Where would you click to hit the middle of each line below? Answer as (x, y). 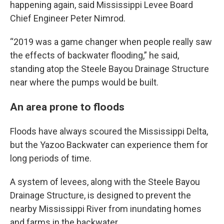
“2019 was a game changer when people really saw (111, 42)
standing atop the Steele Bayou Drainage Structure (109, 69)
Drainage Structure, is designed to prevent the (100, 195)
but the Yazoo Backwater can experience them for (109, 145)
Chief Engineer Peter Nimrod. (68, 18)
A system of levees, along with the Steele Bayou (105, 182)
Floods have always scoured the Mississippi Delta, (109, 131)
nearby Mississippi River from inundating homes (106, 209)
